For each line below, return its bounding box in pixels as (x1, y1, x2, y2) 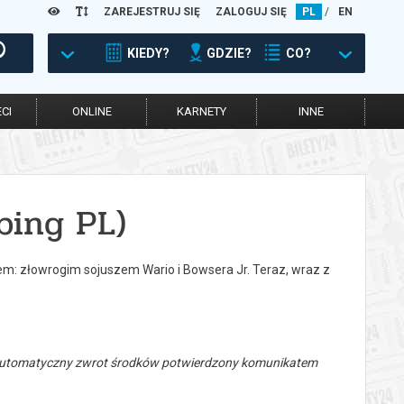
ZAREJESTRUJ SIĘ (104, 5, 200, 18)
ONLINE (71, 105, 112, 118)
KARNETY (177, 105, 226, 118)
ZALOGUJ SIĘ (216, 5, 287, 18)
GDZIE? (207, 46, 252, 60)
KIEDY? (127, 46, 170, 60)
